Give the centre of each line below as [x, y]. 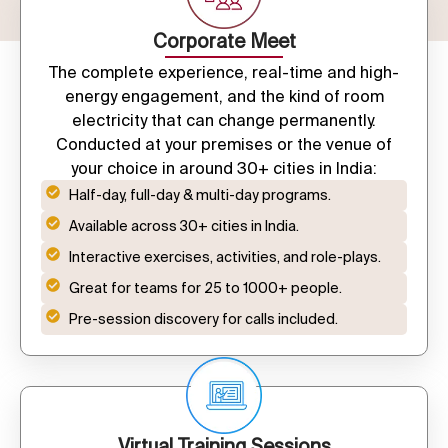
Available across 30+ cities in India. [183, 226]
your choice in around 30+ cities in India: [224, 168]
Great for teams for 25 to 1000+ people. [205, 288]
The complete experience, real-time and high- [224, 72]
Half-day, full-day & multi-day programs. [199, 195]
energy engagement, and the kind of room [224, 96]
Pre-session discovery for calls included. [203, 319]
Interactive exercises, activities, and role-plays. [224, 257]
